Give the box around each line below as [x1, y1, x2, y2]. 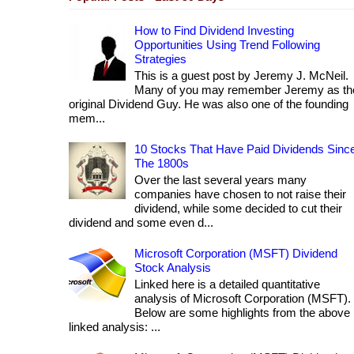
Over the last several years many [134, 173, 307, 187]
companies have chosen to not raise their [134, 187, 346, 201]
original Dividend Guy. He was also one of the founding [69, 97, 348, 111]
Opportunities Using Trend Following [134, 38, 320, 52]
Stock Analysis [134, 261, 211, 275]
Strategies [134, 52, 186, 66]
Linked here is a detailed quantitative [134, 277, 320, 292]
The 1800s [134, 156, 189, 171]
